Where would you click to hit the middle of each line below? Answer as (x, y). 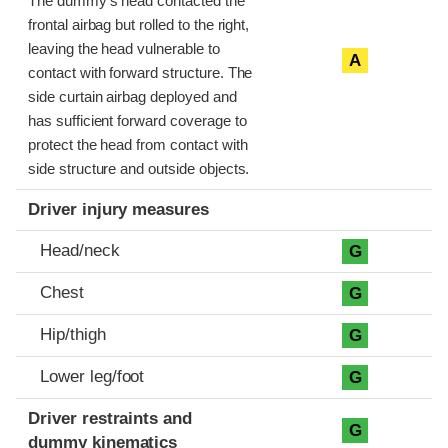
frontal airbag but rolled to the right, (139, 24)
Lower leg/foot (92, 376)
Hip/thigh (73, 334)
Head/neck (80, 250)
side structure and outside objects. (139, 168)
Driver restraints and (110, 418)
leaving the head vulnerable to (124, 48)
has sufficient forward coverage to (137, 120)
